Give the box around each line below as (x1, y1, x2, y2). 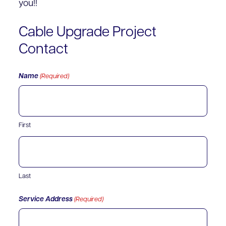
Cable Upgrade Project (19, 26, 157, 40)
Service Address (19, 196, 73, 204)
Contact (19, 43, 69, 58)
